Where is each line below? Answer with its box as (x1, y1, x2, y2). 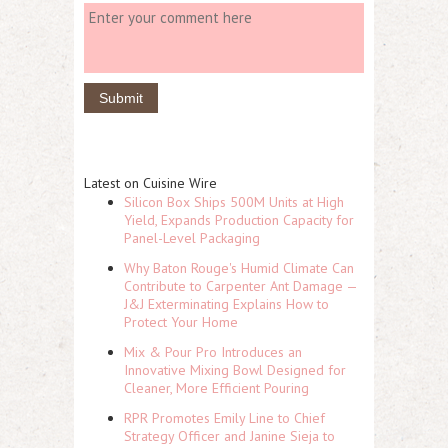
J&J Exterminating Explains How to (124, 295, 329, 314)
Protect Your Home (124, 313, 238, 332)
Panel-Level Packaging (124, 229, 260, 248)
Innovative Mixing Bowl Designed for (124, 361, 346, 380)
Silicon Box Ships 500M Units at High (124, 193, 344, 212)
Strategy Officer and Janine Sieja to (124, 427, 335, 446)
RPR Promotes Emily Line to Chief (124, 409, 325, 428)
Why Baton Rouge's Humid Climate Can (124, 259, 354, 278)
